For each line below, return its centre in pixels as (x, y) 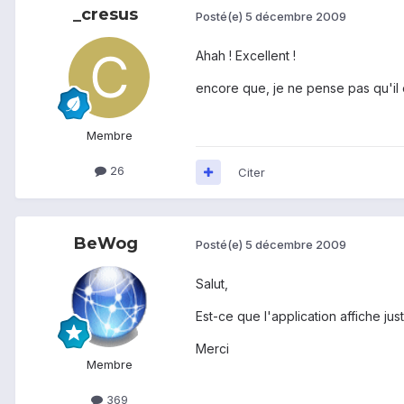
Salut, (212, 283)
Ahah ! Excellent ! (246, 55)
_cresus (106, 15)
